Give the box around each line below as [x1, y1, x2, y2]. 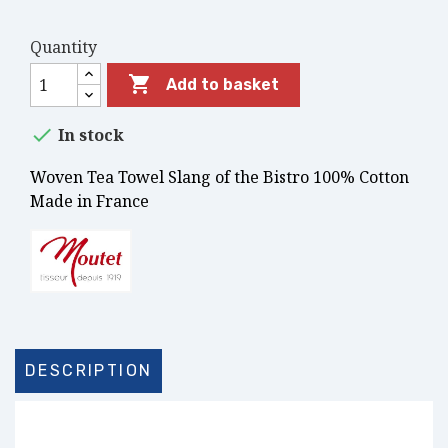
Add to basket [166, 75, 280, 95]
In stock [54, 124, 124, 147]
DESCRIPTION [25, 361, 153, 380]
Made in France [30, 190, 149, 212]
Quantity [30, 36, 97, 58]
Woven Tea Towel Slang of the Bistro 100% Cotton [30, 166, 409, 188]
